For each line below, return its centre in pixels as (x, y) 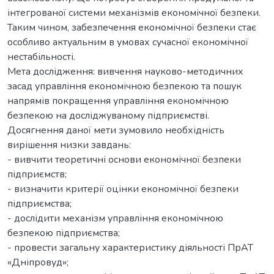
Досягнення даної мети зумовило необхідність (116, 130)
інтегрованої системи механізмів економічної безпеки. (134, 13)
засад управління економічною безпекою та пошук (124, 86)
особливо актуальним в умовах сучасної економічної (128, 42)
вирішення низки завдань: (69, 145)
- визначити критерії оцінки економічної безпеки (123, 189)
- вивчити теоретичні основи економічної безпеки (124, 159)
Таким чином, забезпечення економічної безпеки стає (132, 27)
